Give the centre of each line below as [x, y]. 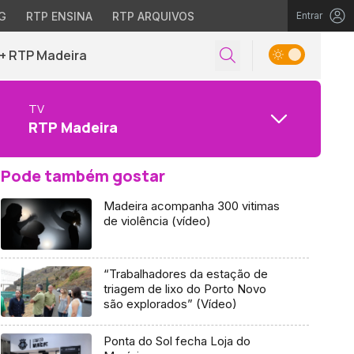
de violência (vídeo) [157, 221]
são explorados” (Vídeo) [170, 303]
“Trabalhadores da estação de [185, 273]
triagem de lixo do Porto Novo [185, 288]
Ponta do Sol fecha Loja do [177, 341]
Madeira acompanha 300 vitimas [191, 206]
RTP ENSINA [59, 16]
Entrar [309, 15]
